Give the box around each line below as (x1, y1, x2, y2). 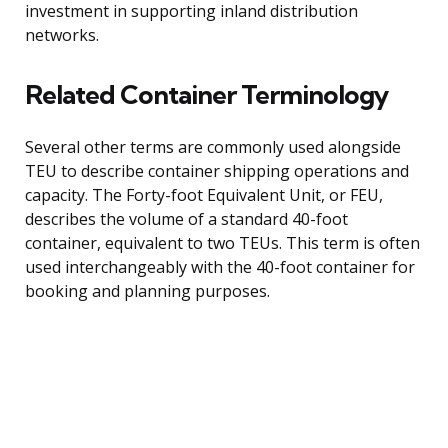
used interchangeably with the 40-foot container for (25, 256, 415, 279)
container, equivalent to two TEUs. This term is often (25, 232, 420, 255)
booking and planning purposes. (25, 280, 270, 303)
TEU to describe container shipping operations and (25, 160, 409, 183)
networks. (25, 24, 99, 47)
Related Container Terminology (25, 78, 388, 112)
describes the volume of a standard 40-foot (25, 208, 348, 231)
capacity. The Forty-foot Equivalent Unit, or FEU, (25, 184, 383, 207)
